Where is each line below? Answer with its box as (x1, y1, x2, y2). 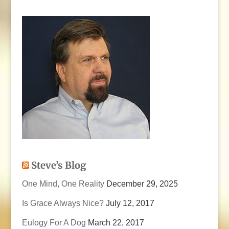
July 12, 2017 (105, 198, 154, 208)
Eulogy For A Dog (21, 218, 86, 227)
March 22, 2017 (87, 218, 144, 227)
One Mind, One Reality (21, 179, 104, 188)
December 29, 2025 (106, 179, 178, 188)
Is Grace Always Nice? (21, 198, 104, 208)
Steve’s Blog (31, 159, 86, 171)
